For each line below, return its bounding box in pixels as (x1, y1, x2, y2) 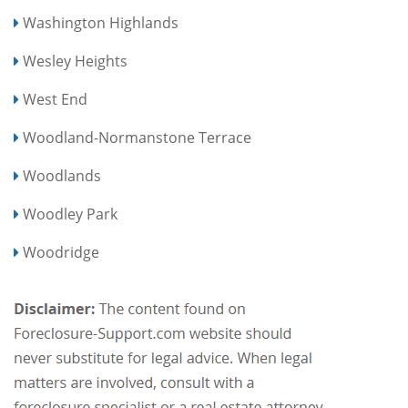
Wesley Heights (23, 51, 127, 71)
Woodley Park (23, 204, 117, 224)
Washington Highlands (23, 13, 178, 33)
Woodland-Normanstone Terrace (23, 127, 251, 148)
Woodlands (23, 166, 101, 186)
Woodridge (23, 242, 99, 262)
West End (23, 89, 87, 109)
